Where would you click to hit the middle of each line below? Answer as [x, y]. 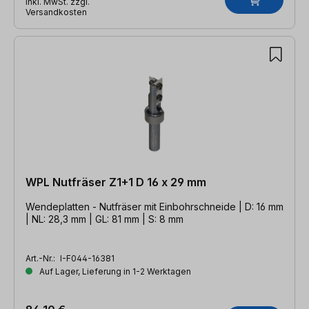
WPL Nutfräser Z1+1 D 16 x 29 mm [116, 182]
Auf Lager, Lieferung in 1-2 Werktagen [114, 271]
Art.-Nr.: [41, 258]
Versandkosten [56, 12]
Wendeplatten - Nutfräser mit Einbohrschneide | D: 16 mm [154, 206]
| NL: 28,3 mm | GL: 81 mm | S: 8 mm [104, 219]
